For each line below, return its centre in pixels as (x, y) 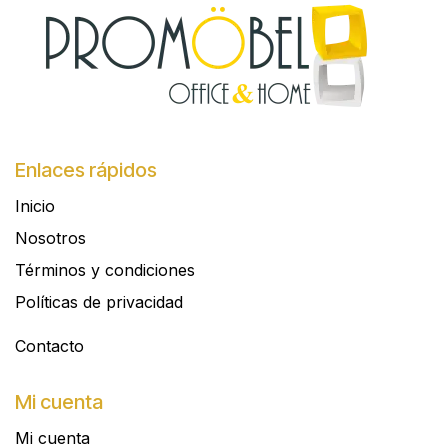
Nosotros (50, 238)
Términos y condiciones (105, 270)
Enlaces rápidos (86, 170)
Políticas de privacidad (99, 302)
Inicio (35, 206)
